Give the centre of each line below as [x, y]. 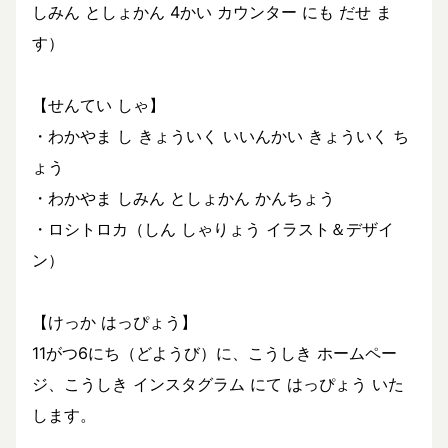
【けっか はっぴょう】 [114, 322]
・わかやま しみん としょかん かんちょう [183, 198]
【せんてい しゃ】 [98, 105]
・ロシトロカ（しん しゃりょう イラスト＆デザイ [213, 229]
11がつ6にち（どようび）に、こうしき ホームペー [214, 353]
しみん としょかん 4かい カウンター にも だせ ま [212, 12]
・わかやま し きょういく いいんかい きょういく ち [220, 136]
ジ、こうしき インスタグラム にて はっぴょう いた [218, 384]
